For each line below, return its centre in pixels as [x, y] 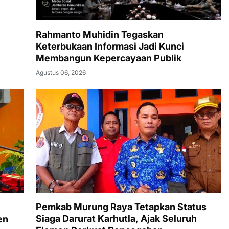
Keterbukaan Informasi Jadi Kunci [110, 46]
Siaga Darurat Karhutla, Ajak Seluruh [116, 218]
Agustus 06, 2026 [61, 72]
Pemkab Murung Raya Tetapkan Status [121, 207]
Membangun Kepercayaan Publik [109, 58]
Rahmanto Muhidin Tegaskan [100, 34]
